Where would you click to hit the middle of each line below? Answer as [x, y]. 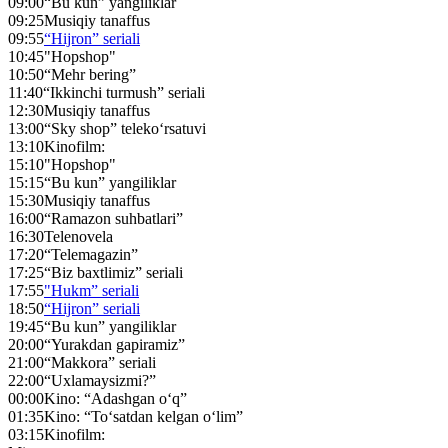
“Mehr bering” [90, 74]
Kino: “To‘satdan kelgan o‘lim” [143, 416]
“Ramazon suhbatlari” [113, 218]
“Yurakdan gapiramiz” [114, 344]
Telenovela [78, 236]
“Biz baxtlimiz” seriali [113, 272]
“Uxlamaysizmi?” [100, 380]
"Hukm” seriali [91, 290]
